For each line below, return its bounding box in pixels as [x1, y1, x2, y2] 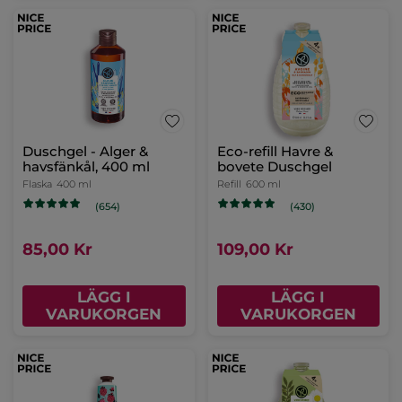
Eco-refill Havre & [216, 143, 333, 161]
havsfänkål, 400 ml [22, 158, 150, 176]
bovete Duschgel [216, 158, 332, 176]
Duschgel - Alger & [22, 143, 148, 161]
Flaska [22, 178, 52, 191]
